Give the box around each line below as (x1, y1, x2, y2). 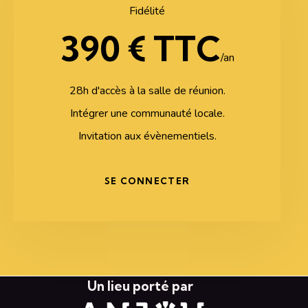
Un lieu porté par (87, 278, 193, 295)
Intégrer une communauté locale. (69, 106, 225, 122)
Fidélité (129, 3, 165, 19)
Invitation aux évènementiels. (78, 129, 217, 144)
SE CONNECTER (104, 175, 190, 186)
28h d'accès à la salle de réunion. (69, 83, 225, 99)
